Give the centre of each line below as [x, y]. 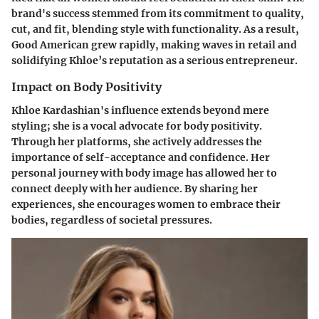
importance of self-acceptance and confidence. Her [141, 157]
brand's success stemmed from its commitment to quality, [158, 14]
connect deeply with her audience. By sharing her [135, 188]
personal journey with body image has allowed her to [144, 173]
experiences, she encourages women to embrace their [146, 204]
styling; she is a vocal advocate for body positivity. [137, 126]
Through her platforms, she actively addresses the [137, 141]
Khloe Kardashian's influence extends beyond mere [140, 110]
